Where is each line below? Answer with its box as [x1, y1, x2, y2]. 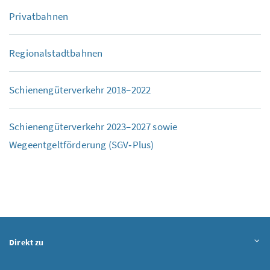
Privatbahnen [9, 9, 69, 23]
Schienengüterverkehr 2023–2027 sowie [9, 119, 178, 133]
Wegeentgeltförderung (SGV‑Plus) [9, 137, 154, 151]
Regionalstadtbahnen [9, 46, 103, 60]
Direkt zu [9, 236, 44, 248]
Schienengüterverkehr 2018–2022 [9, 83, 151, 96]
